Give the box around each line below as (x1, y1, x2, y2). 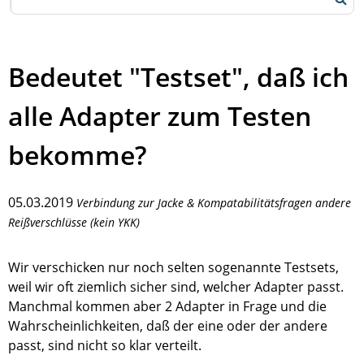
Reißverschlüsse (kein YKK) (8, 214, 140, 230)
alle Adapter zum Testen (8, 98, 311, 134)
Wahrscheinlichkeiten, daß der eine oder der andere (8, 316, 327, 335)
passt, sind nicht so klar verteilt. (8, 336, 201, 354)
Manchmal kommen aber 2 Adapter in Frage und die (8, 297, 327, 315)
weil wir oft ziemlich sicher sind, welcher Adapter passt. (8, 277, 344, 296)
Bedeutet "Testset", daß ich (8, 59, 349, 95)
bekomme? (8, 137, 147, 173)
